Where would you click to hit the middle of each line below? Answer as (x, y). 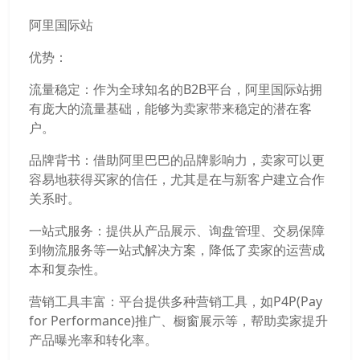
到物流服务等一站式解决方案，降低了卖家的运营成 (177, 250)
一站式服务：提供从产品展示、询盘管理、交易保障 (177, 231)
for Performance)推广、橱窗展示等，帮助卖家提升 (178, 321)
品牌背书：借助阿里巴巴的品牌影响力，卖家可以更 (177, 160)
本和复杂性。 (67, 269)
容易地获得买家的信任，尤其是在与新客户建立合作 (177, 179)
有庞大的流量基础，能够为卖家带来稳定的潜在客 (170, 108)
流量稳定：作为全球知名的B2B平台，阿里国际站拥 (176, 89)
